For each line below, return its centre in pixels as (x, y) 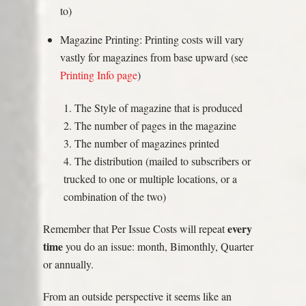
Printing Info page (99, 74)
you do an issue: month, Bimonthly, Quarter (158, 247)
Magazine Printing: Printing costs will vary (152, 39)
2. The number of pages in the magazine (150, 126)
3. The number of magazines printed (141, 143)
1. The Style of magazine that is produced (153, 108)
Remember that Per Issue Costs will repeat (134, 229)
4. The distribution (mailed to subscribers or (157, 161)
